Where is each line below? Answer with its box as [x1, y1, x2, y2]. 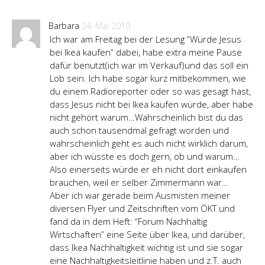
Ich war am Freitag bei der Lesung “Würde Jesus [50, 33, 241, 46]
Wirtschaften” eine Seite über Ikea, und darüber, [50, 228, 245, 241]
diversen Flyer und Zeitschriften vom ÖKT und [50, 202, 235, 215]
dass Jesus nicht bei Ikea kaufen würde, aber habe [50, 98, 253, 111]
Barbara [49, 20, 79, 32]
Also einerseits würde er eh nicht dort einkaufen [50, 163, 247, 176]
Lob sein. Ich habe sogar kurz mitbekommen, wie [50, 72, 246, 85]
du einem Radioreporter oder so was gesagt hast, [50, 85, 251, 98]
